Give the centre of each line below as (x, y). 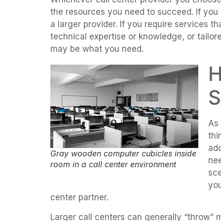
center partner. (79, 198)
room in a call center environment (113, 165)
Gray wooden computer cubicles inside (123, 154)
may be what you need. (97, 49)
